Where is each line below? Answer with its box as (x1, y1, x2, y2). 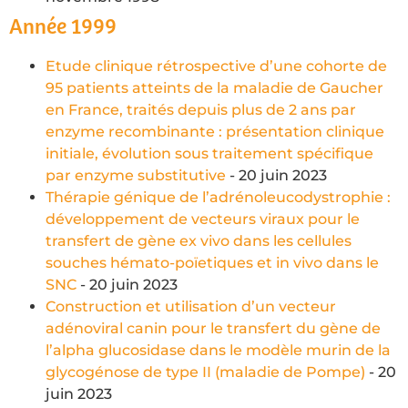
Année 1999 (9, 15, 117, 40)
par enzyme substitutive (46, 166, 226, 184)
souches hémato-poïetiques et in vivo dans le (46, 253, 379, 271)
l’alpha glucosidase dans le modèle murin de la (46, 341, 391, 359)
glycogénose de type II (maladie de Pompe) (46, 362, 365, 381)
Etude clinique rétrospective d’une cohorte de (46, 56, 387, 75)
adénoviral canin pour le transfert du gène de (46, 319, 381, 337)
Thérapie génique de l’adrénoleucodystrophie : (46, 188, 391, 206)
